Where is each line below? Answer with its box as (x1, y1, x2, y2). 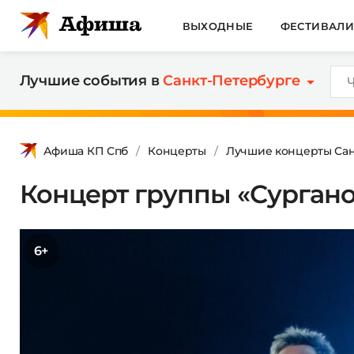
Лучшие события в (19, 72, 164, 89)
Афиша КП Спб (43, 143, 129, 158)
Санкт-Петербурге (163, 72, 300, 89)
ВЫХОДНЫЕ (182, 19, 254, 32)
